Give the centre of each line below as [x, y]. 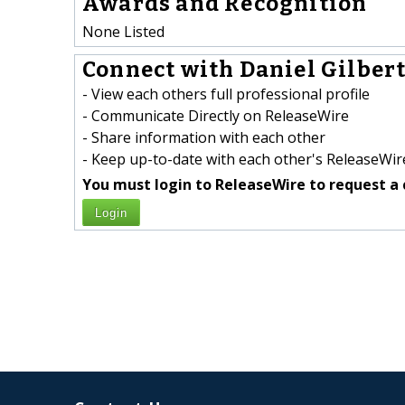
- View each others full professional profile [226, 94]
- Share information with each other [204, 138]
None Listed [123, 31]
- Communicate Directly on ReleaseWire [216, 116]
